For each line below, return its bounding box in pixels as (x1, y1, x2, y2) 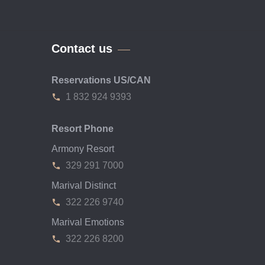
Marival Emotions (51, 216, 124, 227)
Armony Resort (51, 143, 114, 154)
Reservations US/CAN (51, 75, 151, 85)
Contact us (51, 41, 112, 55)
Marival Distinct (51, 180, 116, 190)
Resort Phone (51, 123, 114, 134)
